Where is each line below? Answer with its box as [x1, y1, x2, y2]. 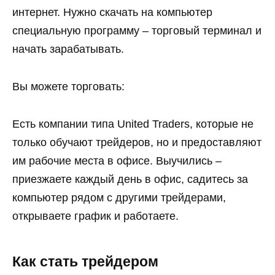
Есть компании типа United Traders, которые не [12, 117, 254, 130]
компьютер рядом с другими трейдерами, [12, 191, 226, 204]
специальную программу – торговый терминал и [12, 25, 261, 37]
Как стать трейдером [12, 254, 158, 269]
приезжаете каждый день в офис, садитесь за [12, 172, 248, 185]
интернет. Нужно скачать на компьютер [12, 6, 212, 19]
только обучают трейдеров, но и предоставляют [12, 136, 261, 149]
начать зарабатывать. [12, 43, 124, 56]
